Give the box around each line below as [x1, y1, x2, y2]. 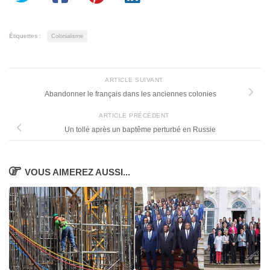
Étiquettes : [9, 32, 41, 39]
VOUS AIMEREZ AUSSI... [25, 167, 131, 177]
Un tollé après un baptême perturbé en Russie [64, 125, 216, 134]
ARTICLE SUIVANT [105, 77, 165, 84]
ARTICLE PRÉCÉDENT [99, 112, 171, 119]
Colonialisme [51, 33, 83, 39]
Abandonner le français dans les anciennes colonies [44, 90, 216, 99]
